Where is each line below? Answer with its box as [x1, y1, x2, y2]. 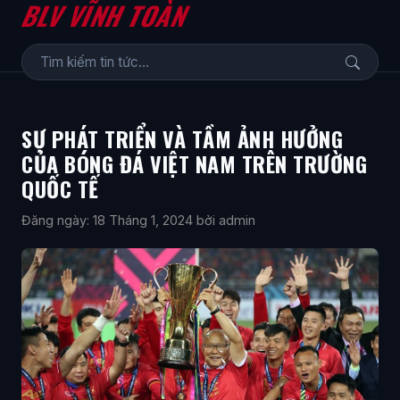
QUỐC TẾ [21, 172, 99, 204]
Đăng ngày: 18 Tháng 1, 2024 [21, 212, 193, 228]
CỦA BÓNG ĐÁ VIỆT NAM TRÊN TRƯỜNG [21, 147, 367, 179]
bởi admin [196, 212, 255, 228]
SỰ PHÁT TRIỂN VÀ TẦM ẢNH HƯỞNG [21, 122, 343, 154]
